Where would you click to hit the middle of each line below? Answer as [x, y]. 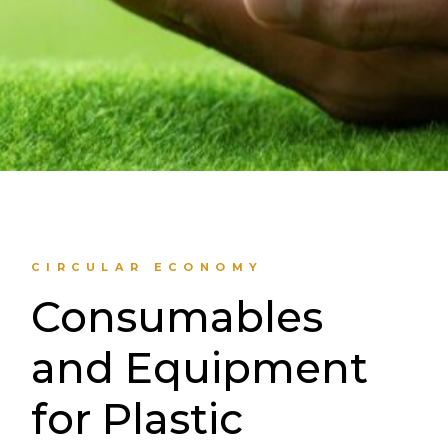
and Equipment [200, 368]
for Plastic [137, 419]
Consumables [177, 317]
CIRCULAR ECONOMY [147, 267]
